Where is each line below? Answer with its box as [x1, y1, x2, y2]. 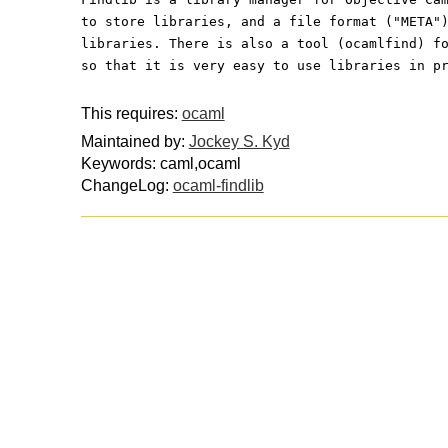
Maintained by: [80, 133, 189, 151]
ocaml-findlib [172, 177, 264, 195]
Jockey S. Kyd [188, 133, 290, 151]
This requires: [80, 104, 182, 122]
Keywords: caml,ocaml [80, 155, 241, 173]
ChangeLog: [80, 177, 173, 195]
